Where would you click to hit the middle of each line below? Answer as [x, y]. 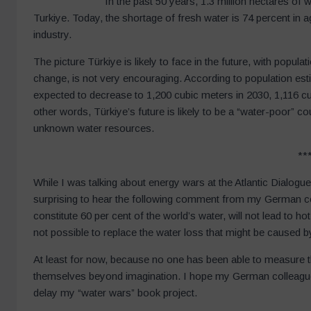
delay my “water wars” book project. [117, 293]
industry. [54, 35]
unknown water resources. [95, 128]
